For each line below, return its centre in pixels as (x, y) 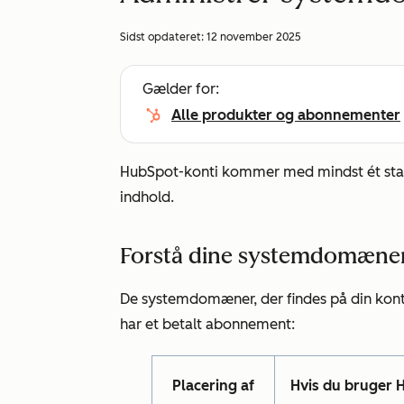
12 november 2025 (254, 37)
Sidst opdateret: (163, 37)
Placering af (213, 386)
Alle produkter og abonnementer (286, 115)
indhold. (147, 197)
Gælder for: (181, 89)
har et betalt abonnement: (207, 324)
